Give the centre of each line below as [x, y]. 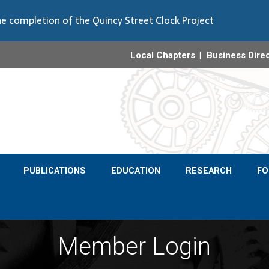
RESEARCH [208, 171]
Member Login [134, 246]
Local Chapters [163, 55]
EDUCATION [135, 171]
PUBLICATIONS [54, 171]
